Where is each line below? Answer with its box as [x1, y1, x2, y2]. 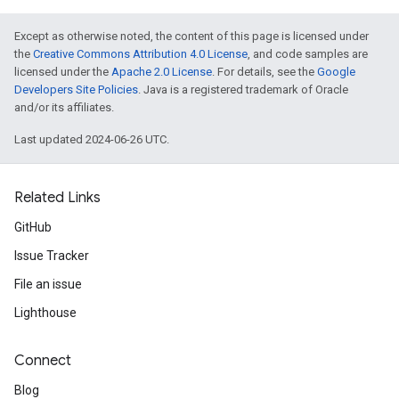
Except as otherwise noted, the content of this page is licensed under [14, 29, 369, 43]
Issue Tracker [14, 248, 89, 263]
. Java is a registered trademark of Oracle [138, 83, 348, 96]
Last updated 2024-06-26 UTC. [14, 133, 169, 146]
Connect [14, 352, 71, 370]
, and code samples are [248, 47, 368, 61]
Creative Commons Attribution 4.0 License [33, 47, 248, 61]
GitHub [14, 220, 52, 234]
